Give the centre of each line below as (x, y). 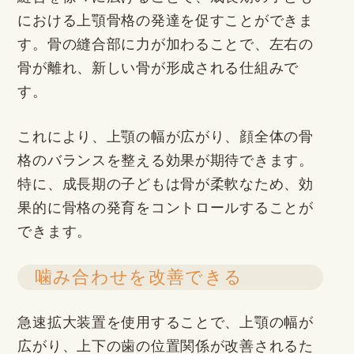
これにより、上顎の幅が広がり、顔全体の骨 (166, 137)
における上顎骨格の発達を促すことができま (166, 21)
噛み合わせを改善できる (139, 277)
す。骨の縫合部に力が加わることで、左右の (166, 45)
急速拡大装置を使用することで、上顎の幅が (166, 322)
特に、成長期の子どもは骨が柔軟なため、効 (166, 185)
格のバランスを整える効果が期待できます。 (166, 161)
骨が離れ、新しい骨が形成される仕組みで (158, 68)
